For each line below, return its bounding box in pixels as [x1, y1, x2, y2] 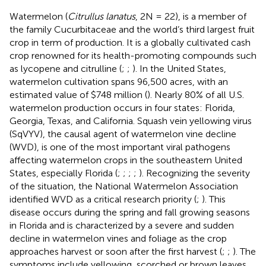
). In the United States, [132, 62, 226, 74]
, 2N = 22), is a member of [135, 10, 246, 22]
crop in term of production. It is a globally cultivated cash [9, 36, 251, 48]
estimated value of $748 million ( [9, 88, 147, 100]
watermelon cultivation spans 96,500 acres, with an [9, 75, 228, 87]
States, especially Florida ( [9, 167, 118, 179]
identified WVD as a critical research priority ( [9, 193, 197, 205]
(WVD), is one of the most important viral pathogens [9, 141, 230, 153]
